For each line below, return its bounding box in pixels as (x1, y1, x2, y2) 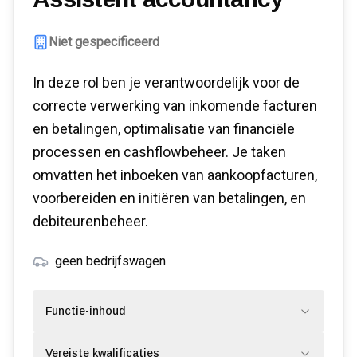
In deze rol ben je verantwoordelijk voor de (33, 74, 300, 91)
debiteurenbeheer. (33, 213, 148, 229)
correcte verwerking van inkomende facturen (33, 97, 317, 114)
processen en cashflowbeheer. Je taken (33, 143, 286, 160)
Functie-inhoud (45, 304, 125, 317)
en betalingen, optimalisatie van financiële (33, 120, 295, 137)
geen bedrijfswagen (55, 253, 166, 269)
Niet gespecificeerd (49, 34, 159, 49)
